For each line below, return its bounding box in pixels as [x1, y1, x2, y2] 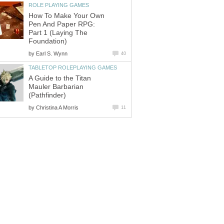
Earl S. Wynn [36, 50, 67, 56]
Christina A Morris [36, 104, 78, 110]
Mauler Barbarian [28, 82, 83, 90]
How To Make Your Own [28, 11, 104, 19]
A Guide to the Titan [28, 74, 91, 82]
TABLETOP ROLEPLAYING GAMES [28, 64, 117, 70]
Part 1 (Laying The [28, 28, 87, 36]
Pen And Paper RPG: [28, 20, 95, 28]
